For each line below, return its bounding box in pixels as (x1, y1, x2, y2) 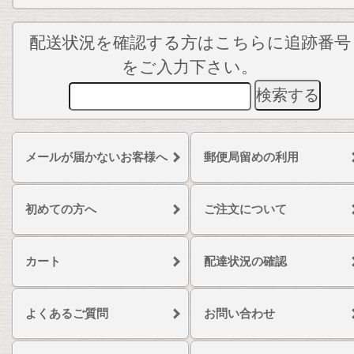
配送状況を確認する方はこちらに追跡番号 (28, 33, 351, 52)
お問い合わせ (204, 307, 275, 320)
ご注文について (204, 202, 287, 216)
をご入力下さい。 (122, 58, 258, 77)
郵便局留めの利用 (204, 150, 299, 164)
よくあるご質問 (25, 307, 108, 320)
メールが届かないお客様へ (25, 150, 168, 164)
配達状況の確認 (204, 254, 287, 268)
